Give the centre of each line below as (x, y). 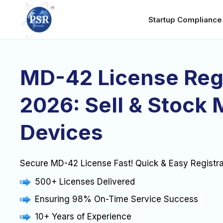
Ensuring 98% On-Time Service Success (116, 199)
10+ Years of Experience (83, 217)
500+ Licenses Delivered (85, 182)
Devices (61, 132)
